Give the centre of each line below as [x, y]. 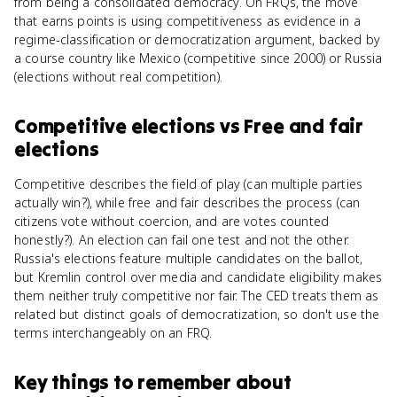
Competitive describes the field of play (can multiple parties [189, 184]
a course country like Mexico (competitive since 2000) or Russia [198, 58]
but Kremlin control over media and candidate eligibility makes [198, 277]
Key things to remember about [153, 382]
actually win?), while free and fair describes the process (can [187, 202]
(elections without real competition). [118, 77]
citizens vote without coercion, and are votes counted [171, 221]
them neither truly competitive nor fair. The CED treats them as [197, 296]
